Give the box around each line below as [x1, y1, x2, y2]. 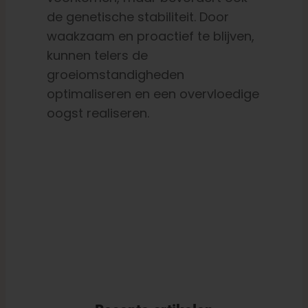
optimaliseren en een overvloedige [46, 85, 259, 103]
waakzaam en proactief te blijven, [46, 27, 254, 45]
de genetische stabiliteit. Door [46, 8, 229, 26]
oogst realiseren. [46, 104, 149, 122]
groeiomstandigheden [46, 66, 184, 84]
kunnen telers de [46, 47, 148, 65]
